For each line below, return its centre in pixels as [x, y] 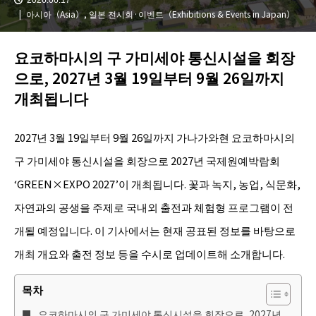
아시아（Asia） [55, 13]
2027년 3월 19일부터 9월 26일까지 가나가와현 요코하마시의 [154, 138]
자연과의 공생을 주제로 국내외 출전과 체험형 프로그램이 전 [154, 207]
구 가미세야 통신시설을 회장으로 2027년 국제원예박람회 [147, 161]
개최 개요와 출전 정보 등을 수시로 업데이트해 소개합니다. [150, 254]
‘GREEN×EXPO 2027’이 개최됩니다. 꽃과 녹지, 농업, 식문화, [157, 184]
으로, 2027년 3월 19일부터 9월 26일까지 [149, 77]
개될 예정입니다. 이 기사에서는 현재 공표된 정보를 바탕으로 [155, 231]
